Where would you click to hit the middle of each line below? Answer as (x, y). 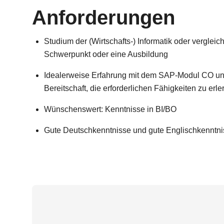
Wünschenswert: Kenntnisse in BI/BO (110, 109)
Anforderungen (103, 17)
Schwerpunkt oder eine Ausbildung (106, 54)
